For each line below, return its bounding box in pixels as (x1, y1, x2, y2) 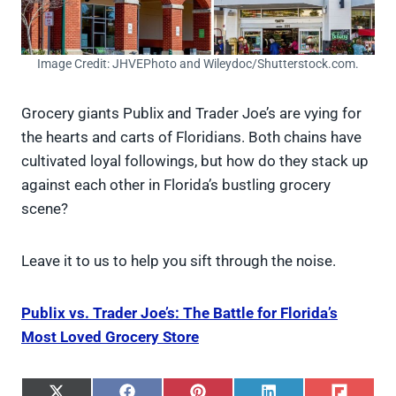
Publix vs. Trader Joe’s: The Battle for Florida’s (21, 304, 338, 323)
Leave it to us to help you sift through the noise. (21, 252, 336, 270)
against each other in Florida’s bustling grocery (21, 176, 331, 194)
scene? (21, 200, 68, 218)
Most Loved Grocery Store (21, 328, 199, 346)
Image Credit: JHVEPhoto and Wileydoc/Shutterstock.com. (37, 57, 359, 72)
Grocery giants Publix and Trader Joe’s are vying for (21, 104, 362, 123)
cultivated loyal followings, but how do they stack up (21, 152, 369, 171)
